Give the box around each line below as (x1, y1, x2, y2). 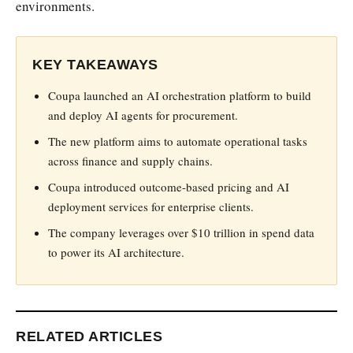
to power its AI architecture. (48, 243, 184, 260)
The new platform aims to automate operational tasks (48, 132, 307, 149)
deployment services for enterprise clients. (48, 198, 254, 214)
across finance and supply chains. (48, 152, 213, 169)
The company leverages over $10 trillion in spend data (48, 224, 314, 240)
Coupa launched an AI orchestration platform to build (48, 87, 311, 103)
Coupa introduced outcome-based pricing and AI (48, 178, 289, 195)
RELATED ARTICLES (16, 328, 162, 344)
